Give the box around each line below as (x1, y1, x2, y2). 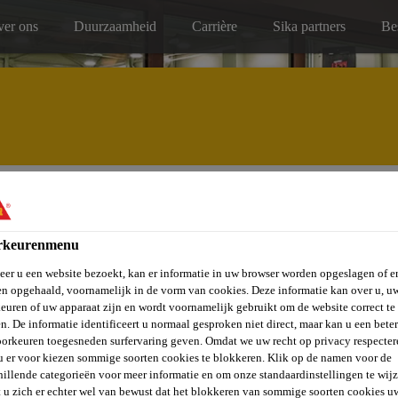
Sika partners (273, 19, 346, 34)
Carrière (192, 19, 237, 34)
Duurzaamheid (74, 19, 156, 34)
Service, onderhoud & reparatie (16, 187, 191, 202)
